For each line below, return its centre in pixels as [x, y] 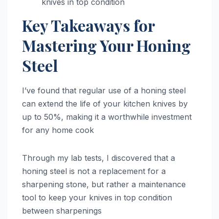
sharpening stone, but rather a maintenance [104, 184]
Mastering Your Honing [106, 45]
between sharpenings [62, 210]
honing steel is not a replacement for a [94, 171]
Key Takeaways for [88, 25]
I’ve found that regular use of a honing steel [104, 90]
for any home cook [58, 130]
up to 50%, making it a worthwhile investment [107, 117]
